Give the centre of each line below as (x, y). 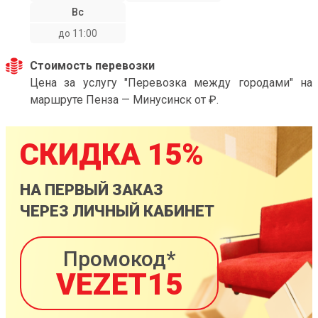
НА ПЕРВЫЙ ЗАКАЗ (92, 190)
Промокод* (119, 259)
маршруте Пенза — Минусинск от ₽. (124, 100)
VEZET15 (119, 284)
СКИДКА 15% (112, 154)
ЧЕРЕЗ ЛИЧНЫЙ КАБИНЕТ (117, 211)
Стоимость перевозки (92, 66)
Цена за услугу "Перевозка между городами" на (171, 83)
